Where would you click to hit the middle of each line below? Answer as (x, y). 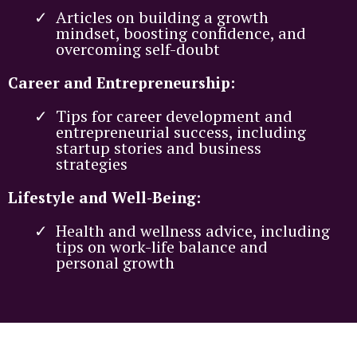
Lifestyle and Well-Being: (104, 197)
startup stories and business (159, 147)
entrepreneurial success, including (181, 131)
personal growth (115, 262)
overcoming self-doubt (138, 49)
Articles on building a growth (162, 17)
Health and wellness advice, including (193, 230)
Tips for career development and (174, 116)
